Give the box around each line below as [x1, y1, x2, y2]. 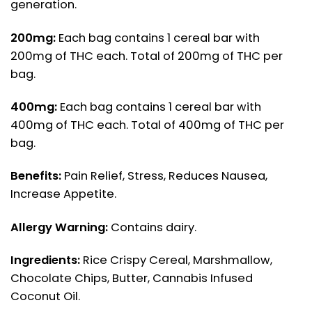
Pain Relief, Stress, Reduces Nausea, [61, 168, 267, 185]
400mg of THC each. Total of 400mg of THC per [10, 116, 284, 133]
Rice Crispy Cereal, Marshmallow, [80, 252, 272, 269]
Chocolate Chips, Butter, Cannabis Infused [10, 270, 253, 287]
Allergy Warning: [10, 219, 108, 235]
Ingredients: [10, 252, 80, 269]
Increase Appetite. [10, 186, 116, 203]
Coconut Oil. [10, 288, 80, 305]
